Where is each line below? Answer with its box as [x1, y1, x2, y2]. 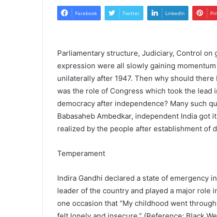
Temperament [57, 149, 105, 158]
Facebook [75, 10, 97, 17]
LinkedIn [165, 10, 185, 17]
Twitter [123, 10, 139, 17]
